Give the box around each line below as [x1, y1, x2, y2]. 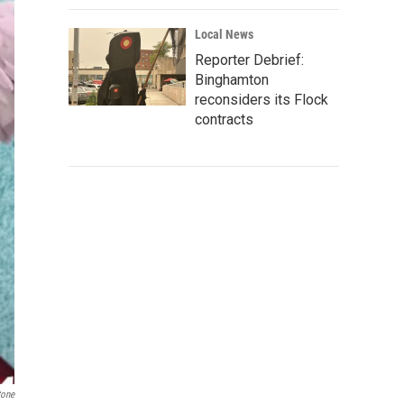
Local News [195, 27, 253, 41]
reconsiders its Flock [195, 91, 328, 108]
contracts [195, 111, 253, 128]
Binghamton [195, 71, 269, 88]
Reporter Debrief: [195, 51, 304, 69]
